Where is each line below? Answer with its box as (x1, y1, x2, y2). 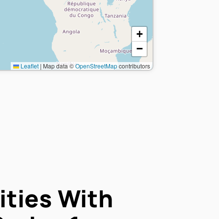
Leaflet (19, 62, 39, 70)
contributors (117, 62, 150, 70)
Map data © (41, 62, 75, 70)
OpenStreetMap (75, 62, 117, 70)
